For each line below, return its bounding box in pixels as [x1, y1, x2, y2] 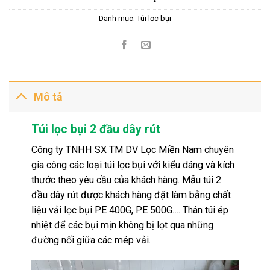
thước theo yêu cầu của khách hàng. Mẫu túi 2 [31, 174, 222, 186]
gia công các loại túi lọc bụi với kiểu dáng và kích [31, 159, 235, 171]
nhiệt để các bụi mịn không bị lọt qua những [31, 219, 214, 231]
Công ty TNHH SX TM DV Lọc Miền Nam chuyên [31, 144, 234, 156]
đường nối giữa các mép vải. [31, 234, 151, 246]
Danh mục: [99, 13, 137, 23]
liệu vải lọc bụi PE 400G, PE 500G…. [31, 204, 183, 216]
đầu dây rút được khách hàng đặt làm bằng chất [31, 189, 231, 201]
